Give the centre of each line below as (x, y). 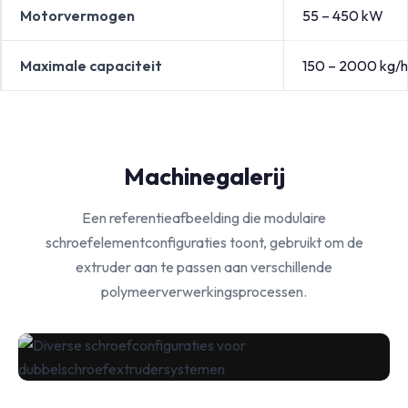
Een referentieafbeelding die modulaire (204, 218)
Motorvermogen (77, 15)
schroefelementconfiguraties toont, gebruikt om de (204, 242)
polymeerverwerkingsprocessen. (204, 291)
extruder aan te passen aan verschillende (204, 267)
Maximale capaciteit (91, 66)
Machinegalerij (204, 176)
